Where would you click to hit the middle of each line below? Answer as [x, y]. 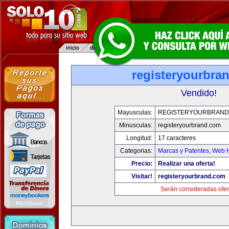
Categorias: [136, 151]
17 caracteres [177, 138]
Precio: [142, 164]
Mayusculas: [135, 112]
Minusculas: [135, 125]
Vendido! [199, 93]
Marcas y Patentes [183, 151]
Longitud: [139, 138]
